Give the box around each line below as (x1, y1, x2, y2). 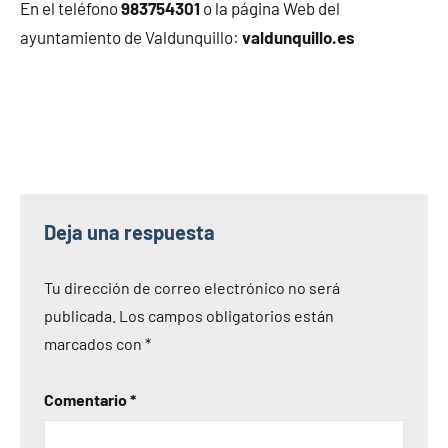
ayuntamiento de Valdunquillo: (20, 26, 242, 47)
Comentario (44, 389, 130, 409)
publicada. (44, 305, 116, 325)
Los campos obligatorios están (119, 305, 334, 325)
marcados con (44, 333, 145, 353)
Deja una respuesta (44, 219, 215, 244)
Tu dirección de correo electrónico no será (44, 277, 340, 297)
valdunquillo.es (242, 26, 355, 47)
